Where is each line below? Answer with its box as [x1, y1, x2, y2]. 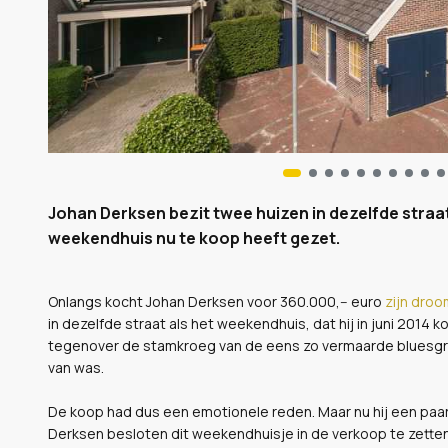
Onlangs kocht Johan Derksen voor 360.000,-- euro [48, 291, 382, 311]
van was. [48, 357, 104, 377]
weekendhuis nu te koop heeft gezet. [48, 226, 340, 249]
